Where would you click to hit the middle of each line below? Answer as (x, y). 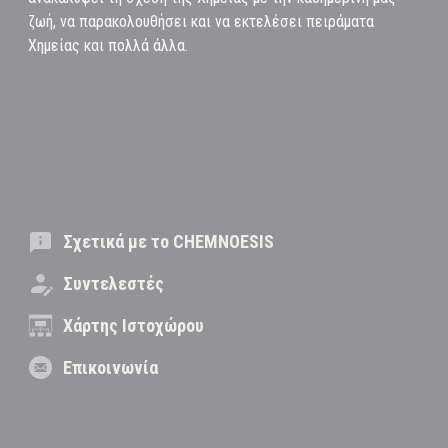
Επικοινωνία (110, 368)
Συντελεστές (113, 284)
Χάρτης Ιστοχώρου (133, 326)
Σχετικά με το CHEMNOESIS (168, 242)
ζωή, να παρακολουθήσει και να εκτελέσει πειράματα (201, 22)
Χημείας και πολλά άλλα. (108, 46)
